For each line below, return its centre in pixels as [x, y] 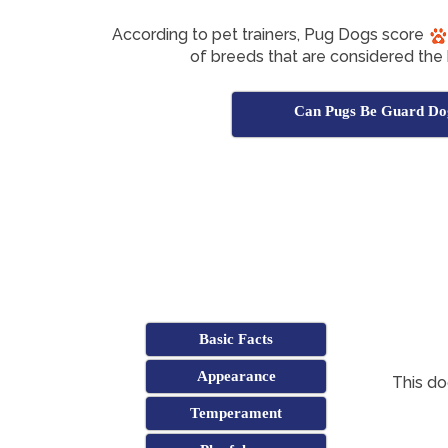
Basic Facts [236, 339]
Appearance [236, 376]
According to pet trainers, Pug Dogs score [270, 35]
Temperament [236, 413]
